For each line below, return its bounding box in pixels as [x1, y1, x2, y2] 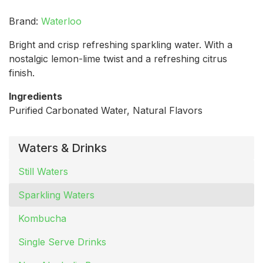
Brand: [9, 15, 41, 28]
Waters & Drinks [18, 141, 107, 156]
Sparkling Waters [18, 189, 95, 201]
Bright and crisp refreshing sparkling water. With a [9, 39, 232, 51]
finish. [9, 67, 35, 79]
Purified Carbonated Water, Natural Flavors [9, 104, 203, 117]
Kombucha [18, 213, 66, 225]
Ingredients [9, 90, 62, 103]
